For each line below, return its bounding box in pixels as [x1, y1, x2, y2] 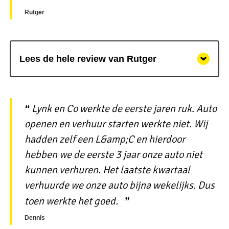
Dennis [24, 214, 45, 222]
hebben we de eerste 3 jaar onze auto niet [24, 148, 202, 161]
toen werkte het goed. [24, 194, 120, 208]
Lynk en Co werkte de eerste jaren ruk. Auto [31, 102, 217, 115]
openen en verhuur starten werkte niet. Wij [24, 117, 208, 130]
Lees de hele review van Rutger [19, 53, 156, 64]
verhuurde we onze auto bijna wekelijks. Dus [24, 178, 215, 192]
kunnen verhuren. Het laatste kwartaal [24, 163, 190, 176]
